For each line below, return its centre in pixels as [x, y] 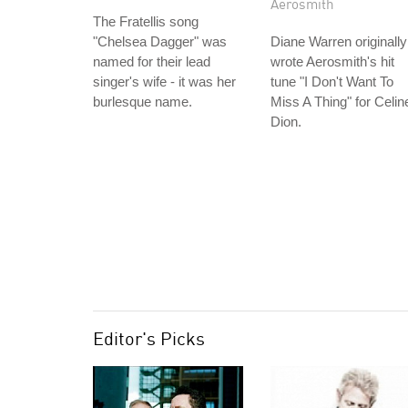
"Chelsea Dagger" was [160, 41]
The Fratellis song [146, 21]
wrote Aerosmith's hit [332, 61]
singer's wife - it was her [164, 82]
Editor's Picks [149, 338]
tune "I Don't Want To [332, 82]
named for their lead [152, 61]
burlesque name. [143, 102]
